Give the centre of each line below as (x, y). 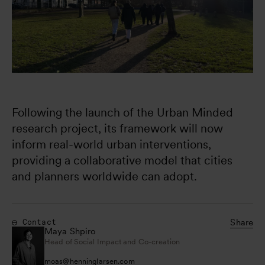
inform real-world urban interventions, (113, 145)
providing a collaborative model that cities (124, 161)
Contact (39, 222)
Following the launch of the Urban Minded (124, 113)
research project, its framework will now (119, 129)
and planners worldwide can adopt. (104, 177)
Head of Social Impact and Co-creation (112, 242)
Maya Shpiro (70, 232)
